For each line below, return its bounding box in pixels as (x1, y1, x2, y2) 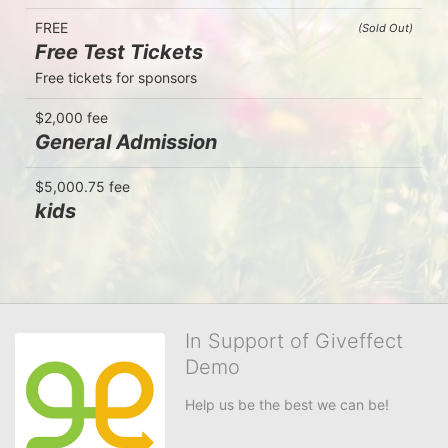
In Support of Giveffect (185, 328, 403, 353)
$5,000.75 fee (35, 177, 130, 195)
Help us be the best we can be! (185, 395, 389, 413)
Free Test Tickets (35, 39, 203, 64)
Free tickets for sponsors (35, 68, 197, 86)
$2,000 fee (35, 108, 108, 126)
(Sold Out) (358, 20, 413, 35)
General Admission (35, 129, 217, 154)
